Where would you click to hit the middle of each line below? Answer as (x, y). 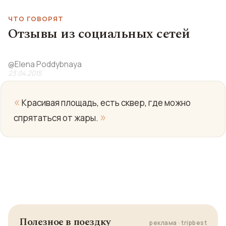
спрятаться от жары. (57, 118)
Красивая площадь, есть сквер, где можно (105, 103)
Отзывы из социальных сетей (99, 34)
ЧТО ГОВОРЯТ (36, 19)
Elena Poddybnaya (48, 64)
